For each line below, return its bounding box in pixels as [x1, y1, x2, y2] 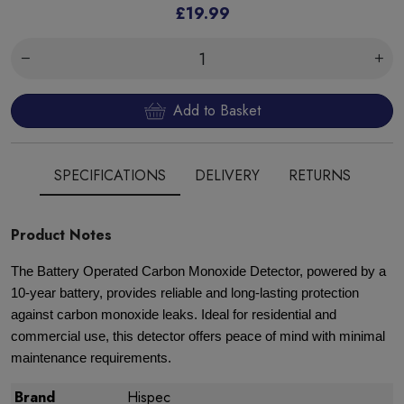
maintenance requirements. [11, 351, 171, 365]
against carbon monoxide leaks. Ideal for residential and [11, 308, 336, 322]
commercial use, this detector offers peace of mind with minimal [11, 329, 385, 344]
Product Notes [11, 225, 112, 245]
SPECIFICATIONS [53, 165, 166, 186]
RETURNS [288, 165, 351, 186]
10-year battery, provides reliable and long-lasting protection [11, 286, 359, 300]
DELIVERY [194, 165, 260, 186]
